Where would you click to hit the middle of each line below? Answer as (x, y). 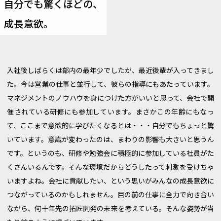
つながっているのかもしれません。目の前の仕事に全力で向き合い (110, 196)
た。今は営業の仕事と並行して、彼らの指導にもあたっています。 (110, 85)
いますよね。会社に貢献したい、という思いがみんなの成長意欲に (110, 182)
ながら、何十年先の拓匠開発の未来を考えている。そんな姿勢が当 (110, 210)
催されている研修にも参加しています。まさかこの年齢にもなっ (110, 113)
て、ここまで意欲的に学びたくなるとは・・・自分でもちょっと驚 (110, 127)
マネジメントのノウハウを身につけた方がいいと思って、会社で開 (110, 99)
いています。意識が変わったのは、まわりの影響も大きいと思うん (110, 141)
